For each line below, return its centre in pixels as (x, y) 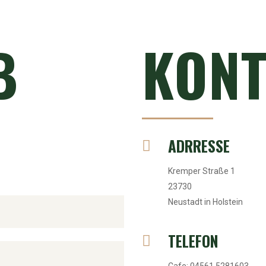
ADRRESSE (199, 146)
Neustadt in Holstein (205, 202)
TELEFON (193, 241)
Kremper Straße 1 (202, 171)
